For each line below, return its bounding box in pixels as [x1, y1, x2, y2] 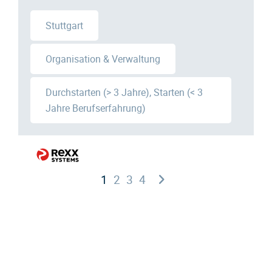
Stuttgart [46, 19, 83, 33]
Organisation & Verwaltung [46, 52, 160, 66]
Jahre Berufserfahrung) [46, 101, 146, 115]
